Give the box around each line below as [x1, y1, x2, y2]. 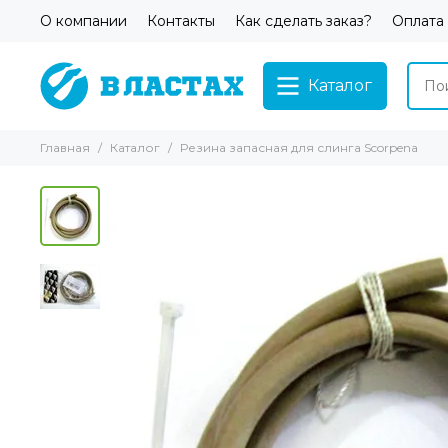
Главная [40, 140, 90, 155]
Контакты [147, 12, 215, 30]
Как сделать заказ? [235, 12, 372, 30]
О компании [40, 12, 127, 30]
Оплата [392, 12, 444, 30]
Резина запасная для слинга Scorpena [180, 140, 418, 155]
